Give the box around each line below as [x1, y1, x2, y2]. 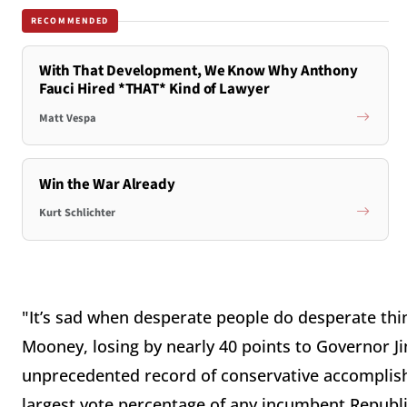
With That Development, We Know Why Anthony [38, 60, 359, 83]
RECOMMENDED [30, 14, 110, 27]
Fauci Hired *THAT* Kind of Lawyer [38, 78, 270, 101]
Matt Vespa [38, 109, 96, 126]
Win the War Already [38, 173, 175, 195]
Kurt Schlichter [38, 204, 115, 222]
